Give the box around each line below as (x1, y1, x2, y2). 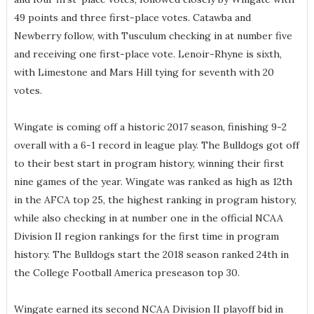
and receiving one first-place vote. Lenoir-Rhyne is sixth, (13, 48, 282, 61)
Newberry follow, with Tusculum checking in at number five (13, 29, 292, 43)
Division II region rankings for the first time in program (13, 230, 279, 243)
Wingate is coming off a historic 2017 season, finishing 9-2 (13, 121, 287, 134)
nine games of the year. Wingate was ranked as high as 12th (13, 175, 292, 189)
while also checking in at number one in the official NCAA (13, 212, 283, 225)
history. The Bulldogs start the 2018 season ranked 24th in (13, 248, 289, 261)
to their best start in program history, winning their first (13, 157, 284, 170)
